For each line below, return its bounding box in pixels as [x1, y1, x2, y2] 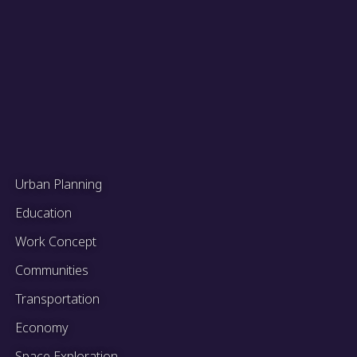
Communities [15, 261, 88, 280]
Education [15, 204, 72, 222]
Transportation [15, 290, 100, 308]
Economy [15, 319, 69, 337]
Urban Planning [15, 175, 102, 194]
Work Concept [15, 233, 96, 251]
